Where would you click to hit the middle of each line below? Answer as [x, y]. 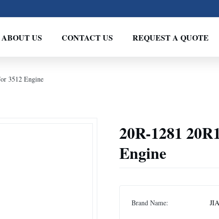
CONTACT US [87, 37]
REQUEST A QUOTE [170, 37]
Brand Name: [150, 203]
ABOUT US [22, 37]
